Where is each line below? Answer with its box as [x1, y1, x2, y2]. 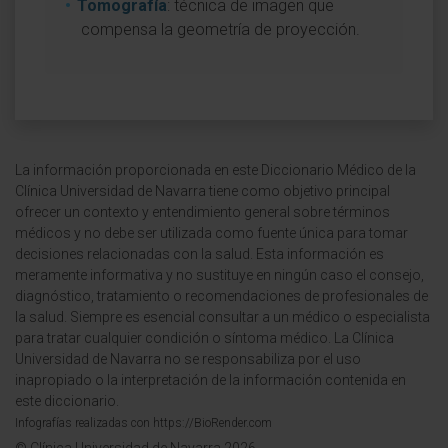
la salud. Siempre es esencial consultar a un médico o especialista [15, 309, 430, 325]
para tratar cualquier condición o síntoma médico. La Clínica [15, 330, 394, 346]
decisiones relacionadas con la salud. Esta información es [15, 246, 384, 262]
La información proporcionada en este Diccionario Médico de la [15, 162, 416, 178]
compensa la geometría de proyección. [81, 20, 360, 39]
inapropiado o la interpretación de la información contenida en [15, 372, 406, 388]
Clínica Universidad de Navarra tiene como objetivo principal [15, 183, 390, 199]
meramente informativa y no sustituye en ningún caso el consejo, [15, 267, 424, 283]
